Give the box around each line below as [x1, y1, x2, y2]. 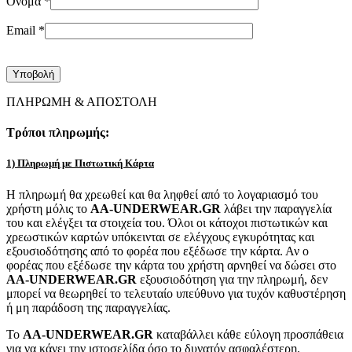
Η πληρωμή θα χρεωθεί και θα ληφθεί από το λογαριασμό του [6, 187, 318, 201]
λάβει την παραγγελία [221, 201, 332, 215]
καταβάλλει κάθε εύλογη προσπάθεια [153, 327, 343, 341]
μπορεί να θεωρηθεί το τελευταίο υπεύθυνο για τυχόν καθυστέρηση [6, 286, 346, 300]
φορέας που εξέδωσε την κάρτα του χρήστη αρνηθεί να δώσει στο [6, 258, 336, 272]
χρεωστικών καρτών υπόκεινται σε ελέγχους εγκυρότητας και [6, 229, 314, 244]
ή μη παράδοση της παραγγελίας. [6, 300, 170, 314]
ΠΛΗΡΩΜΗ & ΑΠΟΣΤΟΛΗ [6, 94, 157, 108]
